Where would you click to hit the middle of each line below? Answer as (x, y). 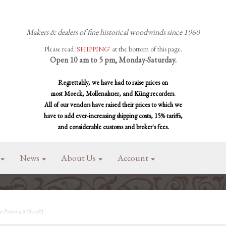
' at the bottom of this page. (145, 49)
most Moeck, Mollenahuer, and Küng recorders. (113, 94)
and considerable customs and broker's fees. (113, 127)
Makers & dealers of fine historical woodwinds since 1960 (113, 32)
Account (134, 158)
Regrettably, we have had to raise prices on (113, 82)
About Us (79, 158)
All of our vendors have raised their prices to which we (113, 105)
